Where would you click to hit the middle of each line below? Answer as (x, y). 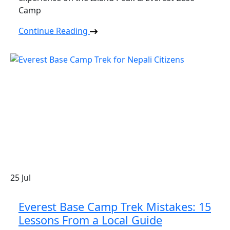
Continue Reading (54, 31)
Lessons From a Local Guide (90, 220)
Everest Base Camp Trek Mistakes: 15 (115, 206)
